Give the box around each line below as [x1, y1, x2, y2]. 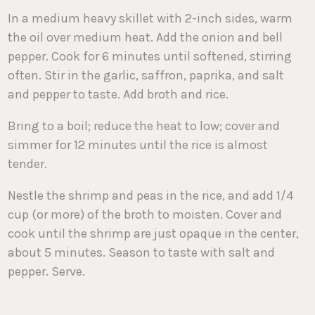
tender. [8, 156, 48, 172]
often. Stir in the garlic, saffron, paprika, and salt [8, 67, 285, 84]
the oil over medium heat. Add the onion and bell [8, 30, 283, 46]
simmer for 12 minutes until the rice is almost [8, 137, 269, 153]
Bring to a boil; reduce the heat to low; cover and [8, 118, 281, 134]
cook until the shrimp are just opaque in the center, [8, 226, 300, 242]
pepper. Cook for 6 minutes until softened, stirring [8, 49, 292, 65]
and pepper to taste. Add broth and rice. [8, 86, 229, 103]
